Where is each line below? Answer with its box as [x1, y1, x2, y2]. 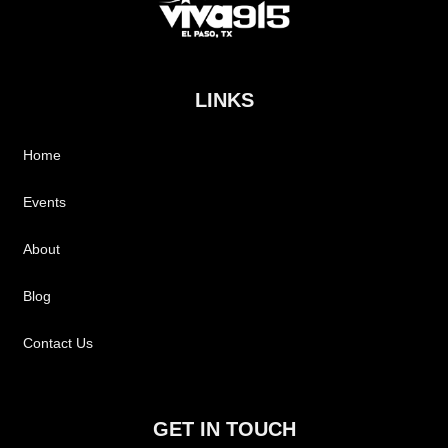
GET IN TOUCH [152, 418, 296, 441]
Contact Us [23, 335, 94, 352]
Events [23, 194, 67, 211]
